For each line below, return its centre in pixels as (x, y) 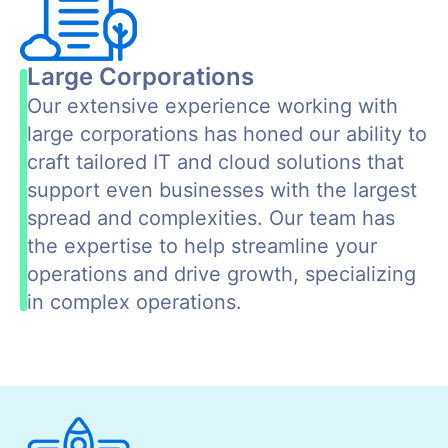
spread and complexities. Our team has (211, 217)
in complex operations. (134, 301)
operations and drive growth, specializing (221, 273)
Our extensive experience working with (212, 105)
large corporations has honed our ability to (227, 133)
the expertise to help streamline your (202, 245)
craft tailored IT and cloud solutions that (215, 161)
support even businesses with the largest (222, 189)
